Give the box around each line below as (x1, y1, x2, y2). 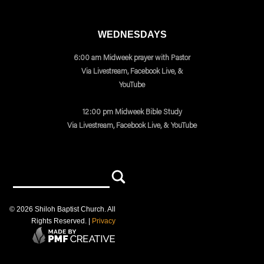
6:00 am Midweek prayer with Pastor (74, 52, 190, 62)
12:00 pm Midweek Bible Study (82, 106, 182, 117)
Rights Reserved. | (31, 216, 92, 225)
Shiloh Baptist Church (33, 204, 104, 213)
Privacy (92, 216, 115, 225)
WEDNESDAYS (97, 29, 167, 39)
